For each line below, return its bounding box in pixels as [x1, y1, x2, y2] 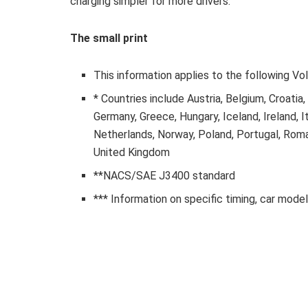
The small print [70, 32, 148, 45]
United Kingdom [93, 146, 170, 159]
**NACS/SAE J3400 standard [93, 169, 236, 183]
